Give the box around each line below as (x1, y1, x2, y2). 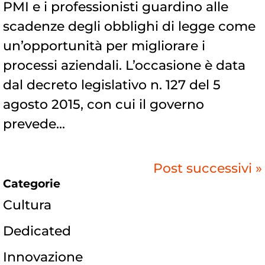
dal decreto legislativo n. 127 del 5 (3, 77, 221, 93)
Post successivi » (153, 160, 262, 177)
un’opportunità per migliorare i (3, 38, 205, 54)
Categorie (3, 177, 60, 191)
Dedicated (3, 223, 71, 240)
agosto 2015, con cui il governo (3, 96, 204, 113)
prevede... (3, 116, 65, 132)
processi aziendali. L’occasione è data (3, 57, 245, 74)
